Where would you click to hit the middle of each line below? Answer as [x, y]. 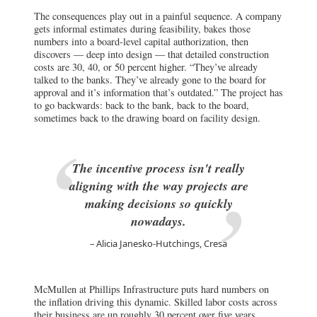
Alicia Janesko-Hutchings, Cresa [162, 243]
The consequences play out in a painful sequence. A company [158, 16]
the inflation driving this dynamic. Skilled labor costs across [156, 301]
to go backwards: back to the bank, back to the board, [142, 105]
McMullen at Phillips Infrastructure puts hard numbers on [151, 289]
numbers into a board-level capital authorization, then [141, 42]
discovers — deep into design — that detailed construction [151, 54]
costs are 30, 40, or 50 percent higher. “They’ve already [146, 67]
